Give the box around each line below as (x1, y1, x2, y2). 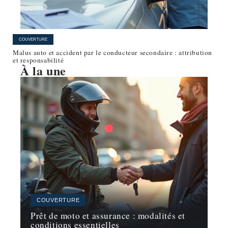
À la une (20, 62, 66, 80)
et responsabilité (13, 55, 64, 65)
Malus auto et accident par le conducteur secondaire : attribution (13, 48, 213, 58)
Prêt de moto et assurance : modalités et (31, 210, 186, 222)
